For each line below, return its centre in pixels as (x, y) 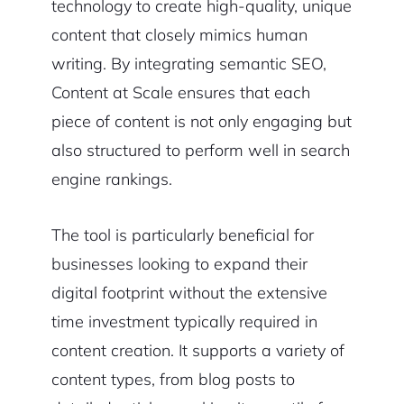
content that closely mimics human (179, 35)
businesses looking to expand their (179, 264)
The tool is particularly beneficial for (182, 235)
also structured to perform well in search (200, 151)
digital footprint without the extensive (189, 293)
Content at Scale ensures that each (180, 93)
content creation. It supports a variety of (197, 351)
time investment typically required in (184, 322)
